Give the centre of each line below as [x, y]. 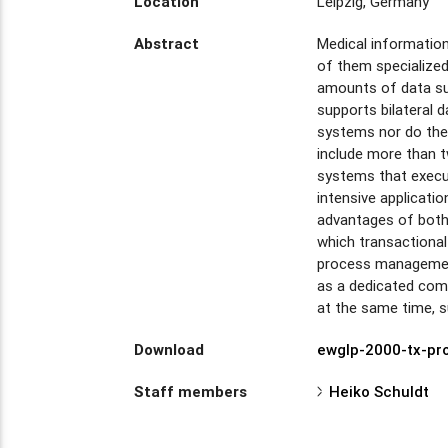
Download [169, 349]
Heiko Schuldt [379, 391]
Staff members [191, 391]
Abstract [167, 43]
